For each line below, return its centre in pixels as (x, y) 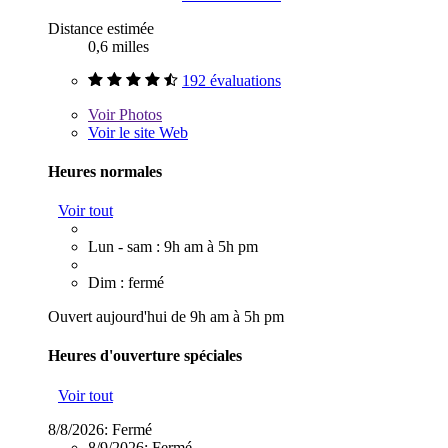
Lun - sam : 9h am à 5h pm (173, 247)
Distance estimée (101, 28)
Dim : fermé (126, 283)
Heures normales (105, 171)
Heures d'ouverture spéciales (145, 356)
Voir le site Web (138, 132)
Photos (138, 114)
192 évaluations (231, 80)
